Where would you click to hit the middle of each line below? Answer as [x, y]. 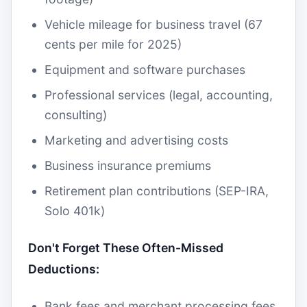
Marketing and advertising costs [136, 140]
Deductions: [64, 269]
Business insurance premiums [128, 165]
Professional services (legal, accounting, [159, 95]
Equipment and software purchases [145, 70]
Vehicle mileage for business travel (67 [153, 24]
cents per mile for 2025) [113, 44]
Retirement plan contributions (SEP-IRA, [157, 191]
